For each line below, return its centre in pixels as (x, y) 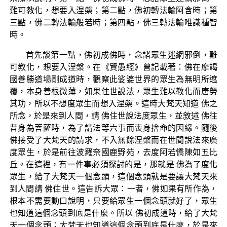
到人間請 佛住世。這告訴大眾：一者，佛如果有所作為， (113, 188)
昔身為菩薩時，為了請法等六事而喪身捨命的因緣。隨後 (113, 128)
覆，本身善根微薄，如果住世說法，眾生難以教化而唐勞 (113, 91)
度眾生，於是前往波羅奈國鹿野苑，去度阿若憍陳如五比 (113, 152)
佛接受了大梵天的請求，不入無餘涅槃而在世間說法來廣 (113, 140)
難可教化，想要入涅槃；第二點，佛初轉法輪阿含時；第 (113, 10)
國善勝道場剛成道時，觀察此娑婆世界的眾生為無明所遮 (113, 79)
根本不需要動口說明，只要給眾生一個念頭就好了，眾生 (113, 201)
